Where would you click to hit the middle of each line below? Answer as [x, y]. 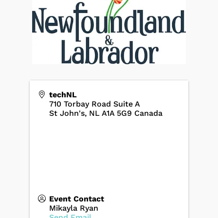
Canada [148, 113]
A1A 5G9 [117, 113]
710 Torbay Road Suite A [94, 104]
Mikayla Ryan [73, 208]
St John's [67, 113]
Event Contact [76, 199]
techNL [63, 94]
